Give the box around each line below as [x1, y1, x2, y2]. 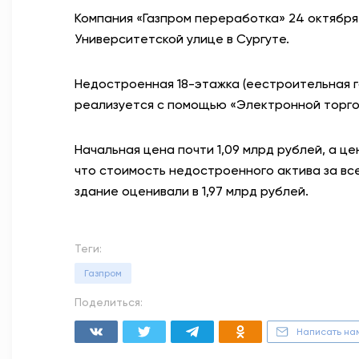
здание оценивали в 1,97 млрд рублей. [75, 184, 309, 199]
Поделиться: [75, 296, 143, 309]
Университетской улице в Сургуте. [75, 31, 289, 46]
